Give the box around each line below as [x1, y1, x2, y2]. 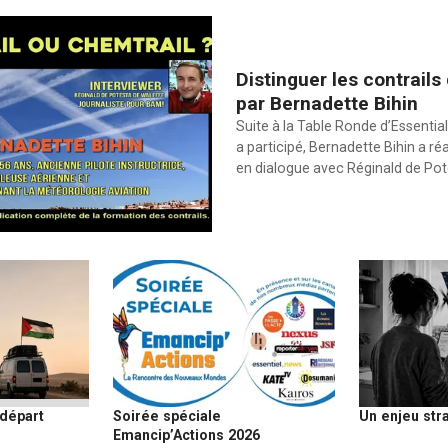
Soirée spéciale [112, 407, 221, 424]
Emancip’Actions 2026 [112, 426, 260, 443]
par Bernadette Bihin [236, 92, 418, 116]
